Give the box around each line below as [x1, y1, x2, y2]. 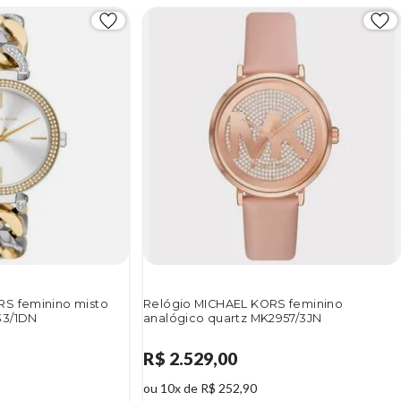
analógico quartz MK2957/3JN [143, 311, 322, 326]
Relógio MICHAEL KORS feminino [143, 297, 344, 311]
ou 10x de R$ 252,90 [143, 380, 257, 396]
